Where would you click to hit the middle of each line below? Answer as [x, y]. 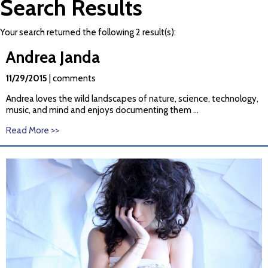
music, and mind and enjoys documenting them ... [102, 110]
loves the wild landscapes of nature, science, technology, [146, 99]
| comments [71, 79]
